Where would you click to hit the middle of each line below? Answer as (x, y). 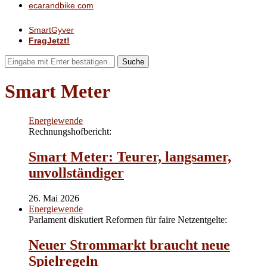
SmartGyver (51, 30)
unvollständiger (76, 173)
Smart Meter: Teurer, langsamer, (130, 156)
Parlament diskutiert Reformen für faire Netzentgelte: (128, 219)
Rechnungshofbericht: (70, 131)
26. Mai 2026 (54, 198)
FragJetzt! (49, 41)
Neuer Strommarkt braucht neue (129, 245)
